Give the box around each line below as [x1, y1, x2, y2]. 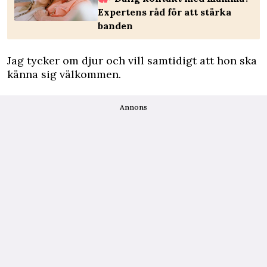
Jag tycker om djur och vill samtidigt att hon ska [7, 54, 257, 67]
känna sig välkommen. [7, 67, 121, 81]
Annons [120, 103, 147, 111]
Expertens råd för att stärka [98, 6, 231, 18]
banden [98, 20, 133, 32]
